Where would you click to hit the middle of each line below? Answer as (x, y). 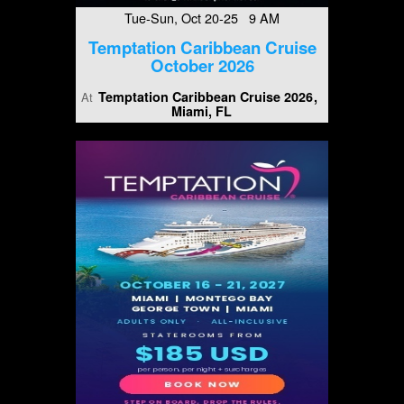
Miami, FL (201, 111)
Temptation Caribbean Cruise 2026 (205, 97)
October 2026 (202, 66)
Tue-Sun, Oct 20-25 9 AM (202, 18)
